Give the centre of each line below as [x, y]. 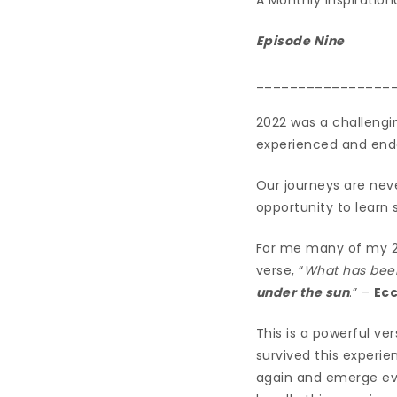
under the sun [303, 292]
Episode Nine [300, 40]
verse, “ [280, 270]
